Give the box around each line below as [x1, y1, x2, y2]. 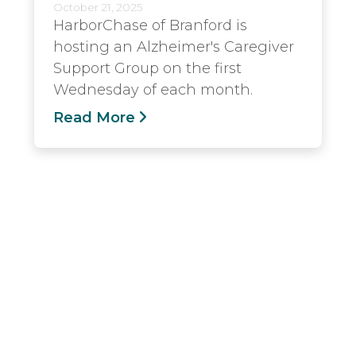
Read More [53, 108, 135, 126]
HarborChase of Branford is [53, 16, 247, 34]
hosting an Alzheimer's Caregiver [53, 37, 294, 56]
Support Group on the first [53, 59, 242, 77]
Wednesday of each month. [53, 80, 253, 99]
